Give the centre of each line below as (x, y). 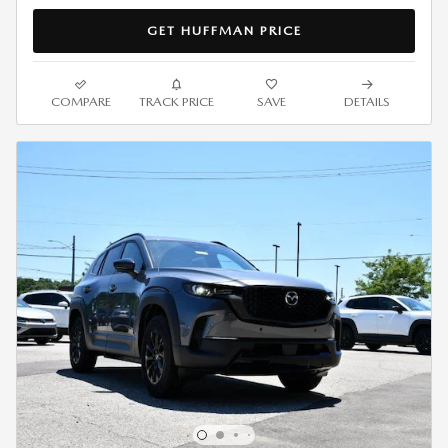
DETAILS (367, 102)
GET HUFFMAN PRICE (224, 30)
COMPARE (80, 102)
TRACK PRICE (176, 102)
